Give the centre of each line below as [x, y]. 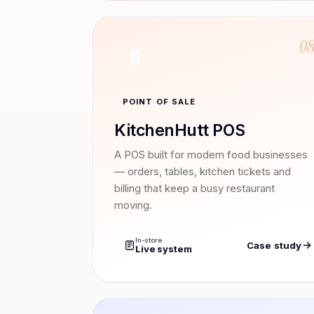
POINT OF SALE [159, 101]
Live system [164, 248]
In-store [149, 240]
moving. [133, 205]
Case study [274, 246]
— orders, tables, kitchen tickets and [203, 171]
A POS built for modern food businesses [211, 154]
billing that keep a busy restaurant [194, 188]
